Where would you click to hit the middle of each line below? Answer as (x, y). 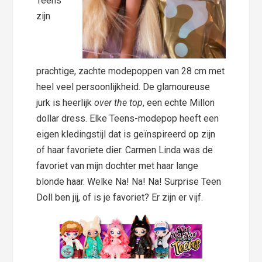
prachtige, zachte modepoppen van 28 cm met (131, 71)
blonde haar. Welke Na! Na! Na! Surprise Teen (129, 181)
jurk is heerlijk (65, 102)
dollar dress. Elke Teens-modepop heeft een (128, 118)
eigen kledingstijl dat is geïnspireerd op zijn (126, 134)
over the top (119, 102)
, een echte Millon (179, 102)
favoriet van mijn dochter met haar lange (118, 166)
